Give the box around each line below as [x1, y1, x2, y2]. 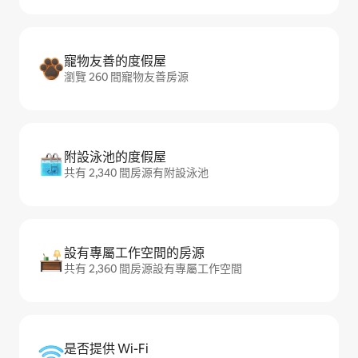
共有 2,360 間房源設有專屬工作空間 [64, 261, 242, 276]
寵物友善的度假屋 [64, 53, 166, 70]
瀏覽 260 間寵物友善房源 [64, 70, 189, 84]
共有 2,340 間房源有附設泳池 [64, 165, 209, 180]
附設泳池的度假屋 [64, 149, 166, 165]
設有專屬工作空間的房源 [64, 245, 205, 261]
